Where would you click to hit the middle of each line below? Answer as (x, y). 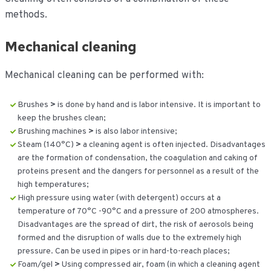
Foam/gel (36, 264)
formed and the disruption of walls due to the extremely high (129, 238)
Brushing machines (53, 131)
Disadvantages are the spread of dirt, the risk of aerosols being (135, 224)
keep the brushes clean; (61, 118)
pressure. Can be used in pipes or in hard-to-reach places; (123, 251)
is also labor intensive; (135, 131)
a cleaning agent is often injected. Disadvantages (173, 145)
